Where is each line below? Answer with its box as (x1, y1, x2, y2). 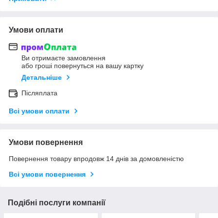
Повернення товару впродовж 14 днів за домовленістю (9, 155, 184, 163)
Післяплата (21, 89, 57, 97)
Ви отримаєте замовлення (21, 54, 106, 62)
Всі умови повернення (9, 170, 86, 179)
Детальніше (21, 73, 62, 82)
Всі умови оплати (9, 107, 70, 115)
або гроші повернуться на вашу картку (21, 62, 144, 70)
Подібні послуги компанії (8, 199, 106, 207)
